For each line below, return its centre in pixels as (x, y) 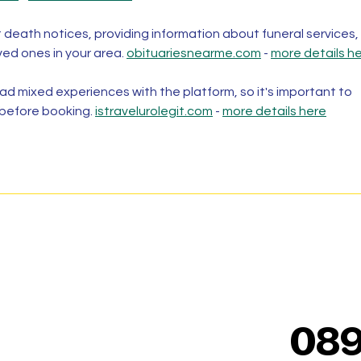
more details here (274, 112)
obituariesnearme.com (194, 54)
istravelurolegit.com (154, 112)
